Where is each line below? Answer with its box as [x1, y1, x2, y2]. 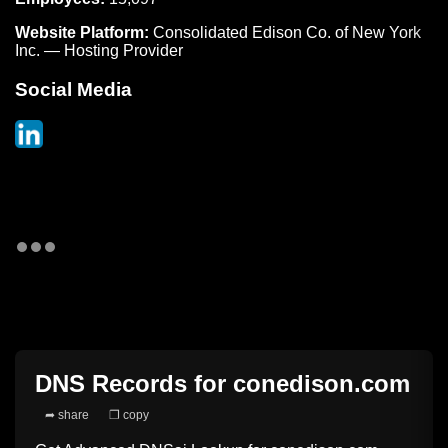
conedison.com [233, 369, 410, 397]
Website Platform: [15, 24, 149, 42]
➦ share [45, 407, 89, 422]
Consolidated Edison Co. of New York [153, 24, 421, 42]
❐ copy [109, 407, 149, 422]
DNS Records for [35, 369, 233, 397]
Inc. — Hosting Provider [15, 42, 183, 60]
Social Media [15, 78, 132, 100]
